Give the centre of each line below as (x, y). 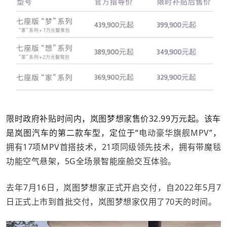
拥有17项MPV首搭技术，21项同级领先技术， (92, 147)
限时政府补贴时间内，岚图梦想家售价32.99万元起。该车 (113, 118)
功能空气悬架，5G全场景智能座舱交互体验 (87, 161)
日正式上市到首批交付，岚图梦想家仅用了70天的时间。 (111, 201)
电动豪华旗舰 (164, 133)
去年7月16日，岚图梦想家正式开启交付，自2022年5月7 (113, 187)
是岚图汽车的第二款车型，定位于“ (72, 133)
